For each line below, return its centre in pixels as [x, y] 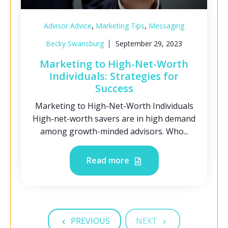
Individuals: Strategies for [114, 76]
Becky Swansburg [75, 44]
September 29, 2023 [149, 44]
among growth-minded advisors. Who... [114, 132]
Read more [109, 161]
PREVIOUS [90, 221]
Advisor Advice [68, 26]
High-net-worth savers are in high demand [114, 119]
